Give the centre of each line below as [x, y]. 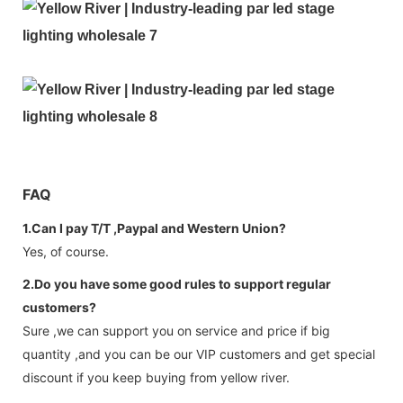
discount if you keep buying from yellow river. [156, 377]
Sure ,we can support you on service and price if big [176, 330]
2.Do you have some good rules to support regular [177, 283]
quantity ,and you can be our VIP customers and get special [199, 354]
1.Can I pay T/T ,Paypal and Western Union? [154, 228]
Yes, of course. [66, 251]
